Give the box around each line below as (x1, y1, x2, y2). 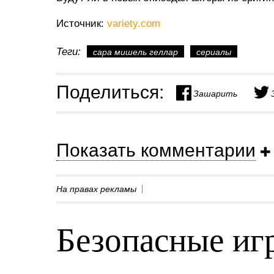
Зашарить (193, 86, 237, 99)
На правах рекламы (56, 183, 136, 194)
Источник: (56, 18, 107, 29)
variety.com (107, 18, 160, 29)
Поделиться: (56, 82, 164, 102)
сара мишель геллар (93, 47, 178, 57)
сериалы (196, 47, 231, 57)
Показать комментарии (56, 139, 256, 160)
